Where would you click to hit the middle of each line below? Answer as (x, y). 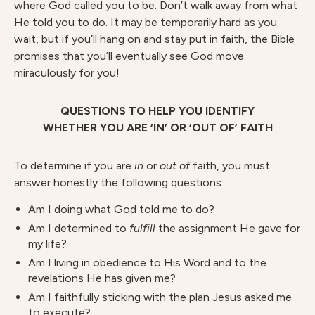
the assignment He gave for (228, 228)
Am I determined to (79, 228)
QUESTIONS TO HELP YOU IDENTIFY (157, 111)
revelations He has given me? (102, 278)
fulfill (142, 228)
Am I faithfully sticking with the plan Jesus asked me (160, 297)
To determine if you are (74, 166)
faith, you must (230, 166)
